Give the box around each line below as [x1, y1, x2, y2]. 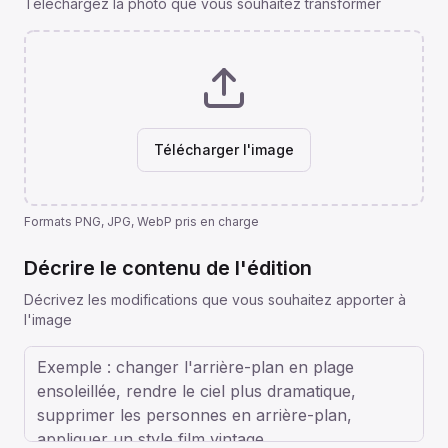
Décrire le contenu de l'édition [24, 256, 312, 280]
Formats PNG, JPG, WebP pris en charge [24, 214, 259, 229]
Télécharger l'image [154, 141, 294, 158]
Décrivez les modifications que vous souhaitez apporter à [24, 291, 406, 308]
